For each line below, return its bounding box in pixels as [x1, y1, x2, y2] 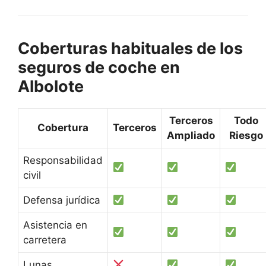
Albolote [18, 76, 84, 96]
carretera [23, 233, 66, 246]
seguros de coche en [18, 57, 180, 77]
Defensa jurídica [23, 194, 100, 206]
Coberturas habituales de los [18, 38, 243, 58]
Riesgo [229, 129, 263, 141]
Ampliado [167, 129, 215, 141]
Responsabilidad [23, 154, 103, 166]
